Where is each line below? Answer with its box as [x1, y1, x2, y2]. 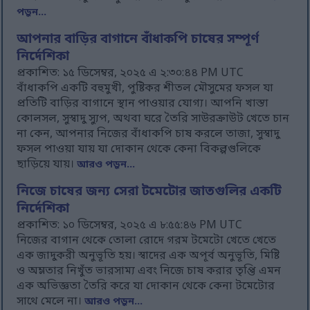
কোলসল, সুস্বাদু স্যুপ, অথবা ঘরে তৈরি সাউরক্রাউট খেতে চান [17, 111, 290, 127]
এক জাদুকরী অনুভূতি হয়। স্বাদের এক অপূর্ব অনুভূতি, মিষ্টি [17, 248, 280, 264]
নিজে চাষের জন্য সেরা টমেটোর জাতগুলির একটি [17, 183, 282, 201]
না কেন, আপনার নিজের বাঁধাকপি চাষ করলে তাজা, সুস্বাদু [17, 127, 280, 143]
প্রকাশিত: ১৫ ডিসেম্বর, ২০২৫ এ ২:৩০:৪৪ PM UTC [17, 66, 244, 82]
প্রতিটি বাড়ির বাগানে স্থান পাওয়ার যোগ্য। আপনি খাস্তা [17, 96, 269, 112]
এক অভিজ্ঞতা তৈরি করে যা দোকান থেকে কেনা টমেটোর [17, 279, 275, 295]
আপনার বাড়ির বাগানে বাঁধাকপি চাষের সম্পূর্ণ [17, 31, 259, 49]
